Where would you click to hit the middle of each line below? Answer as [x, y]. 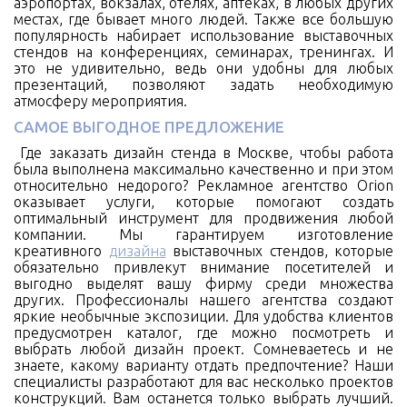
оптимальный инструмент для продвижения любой [203, 218]
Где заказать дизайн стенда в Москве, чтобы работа [203, 152]
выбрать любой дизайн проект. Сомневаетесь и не [203, 348]
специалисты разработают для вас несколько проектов [203, 381]
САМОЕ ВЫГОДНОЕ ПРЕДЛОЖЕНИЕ [149, 126]
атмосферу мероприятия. [100, 100]
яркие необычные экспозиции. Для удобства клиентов [203, 316]
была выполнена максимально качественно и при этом [203, 169]
